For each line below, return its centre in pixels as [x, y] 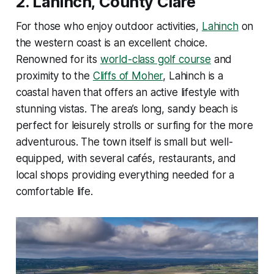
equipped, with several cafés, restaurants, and [126, 159]
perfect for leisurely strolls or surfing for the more [134, 126]
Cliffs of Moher [128, 76]
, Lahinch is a [193, 76]
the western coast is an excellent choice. [111, 43]
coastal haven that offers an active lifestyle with [128, 93]
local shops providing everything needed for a [125, 175]
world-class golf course [155, 60]
